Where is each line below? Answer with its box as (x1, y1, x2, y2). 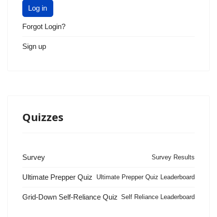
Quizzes (22, 109, 63, 124)
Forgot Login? (22, 22, 65, 31)
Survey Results (152, 153, 195, 161)
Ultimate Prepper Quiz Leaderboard (96, 173, 195, 181)
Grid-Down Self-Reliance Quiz (22, 192, 118, 201)
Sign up (22, 42, 46, 50)
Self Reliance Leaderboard (121, 193, 195, 201)
